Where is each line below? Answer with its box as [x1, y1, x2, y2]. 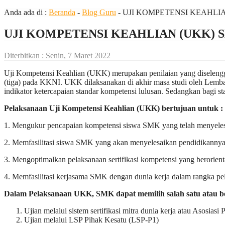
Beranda [49, 8, 75, 17]
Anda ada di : [4, 8, 49, 17]
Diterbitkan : [4, 51, 46, 60]
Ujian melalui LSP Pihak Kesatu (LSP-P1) [24, 215, 159, 224]
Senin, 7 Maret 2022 [46, 51, 110, 60]
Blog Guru [82, 8, 116, 17]
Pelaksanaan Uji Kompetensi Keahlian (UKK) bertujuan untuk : [4, 103, 223, 113]
